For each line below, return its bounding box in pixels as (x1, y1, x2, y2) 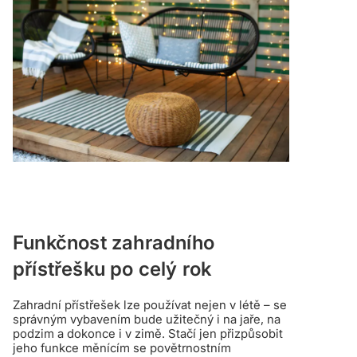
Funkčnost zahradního (13, 230, 214, 254)
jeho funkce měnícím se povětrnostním (13, 339, 231, 355)
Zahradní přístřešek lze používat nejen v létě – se (13, 296, 287, 312)
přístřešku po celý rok (13, 257, 212, 280)
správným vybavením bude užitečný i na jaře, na (13, 311, 280, 327)
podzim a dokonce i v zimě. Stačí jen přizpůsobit (13, 325, 283, 341)
